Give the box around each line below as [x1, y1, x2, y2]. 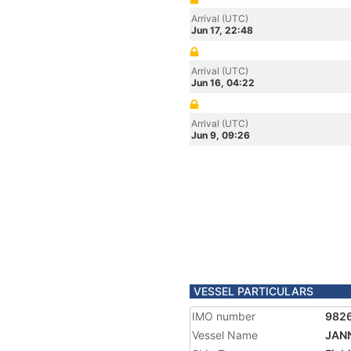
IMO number [192, 309, 255, 323]
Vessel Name [192, 328, 258, 342]
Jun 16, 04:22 [191, 77, 255, 89]
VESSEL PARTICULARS [194, 284, 313, 298]
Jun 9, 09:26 [191, 129, 250, 141]
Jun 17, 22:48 [191, 24, 253, 36]
